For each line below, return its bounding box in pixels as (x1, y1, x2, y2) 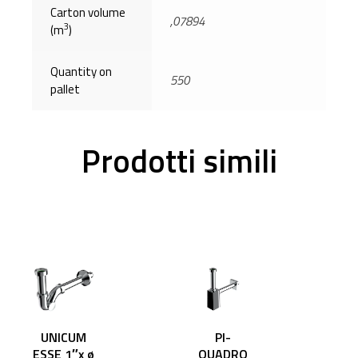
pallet (50, 79, 80, 98)
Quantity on (50, 62, 112, 81)
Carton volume (50, 2, 125, 22)
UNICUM (41, 327, 87, 347)
